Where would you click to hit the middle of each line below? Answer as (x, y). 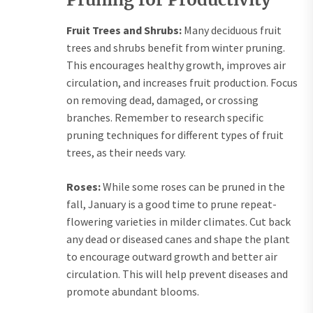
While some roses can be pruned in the (193, 187)
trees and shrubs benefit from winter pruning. (176, 48)
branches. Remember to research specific (165, 118)
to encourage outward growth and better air (172, 257)
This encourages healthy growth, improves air (176, 65)
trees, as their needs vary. (126, 153)
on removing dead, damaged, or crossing (162, 100)
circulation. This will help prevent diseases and (177, 274)
